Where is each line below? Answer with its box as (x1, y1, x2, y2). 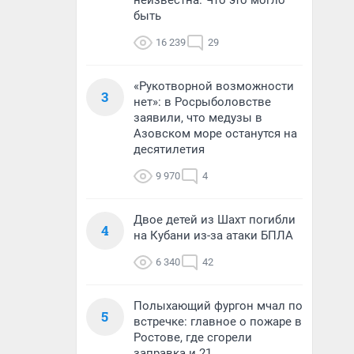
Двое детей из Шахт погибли (134, 213, 296, 227)
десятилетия (134, 142, 205, 156)
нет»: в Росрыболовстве (134, 95, 271, 109)
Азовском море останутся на (134, 126, 297, 141)
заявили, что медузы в (134, 111, 262, 125)
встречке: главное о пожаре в (134, 314, 302, 329)
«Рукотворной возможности (134, 79, 294, 93)
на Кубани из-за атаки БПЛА (134, 228, 293, 243)
